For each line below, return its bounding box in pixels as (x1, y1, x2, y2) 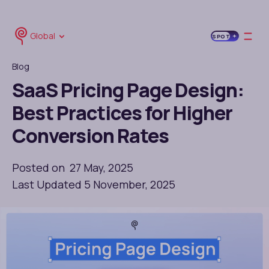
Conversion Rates (12, 122, 169, 149)
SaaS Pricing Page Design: (12, 77, 244, 103)
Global (30, 30, 55, 41)
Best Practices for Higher (12, 100, 232, 126)
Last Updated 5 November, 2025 (12, 177, 175, 192)
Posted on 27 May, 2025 (12, 160, 133, 175)
